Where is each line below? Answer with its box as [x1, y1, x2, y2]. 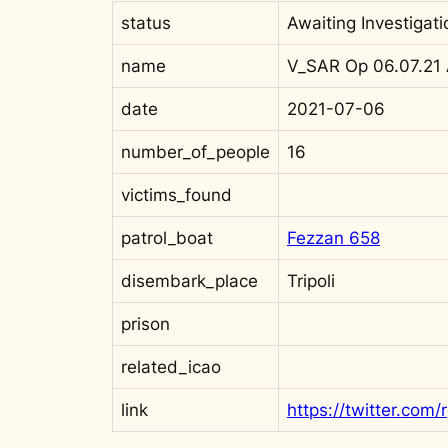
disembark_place [121, 270, 258, 291]
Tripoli [287, 270, 335, 291]
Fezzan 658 [287, 227, 380, 248]
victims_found [121, 184, 232, 205]
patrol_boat [121, 227, 213, 248]
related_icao [121, 356, 221, 377]
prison [121, 313, 170, 334]
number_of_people [121, 141, 270, 162]
